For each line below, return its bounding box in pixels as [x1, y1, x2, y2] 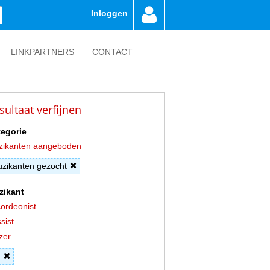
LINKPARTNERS [11, 47, 74, 57]
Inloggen [91, 8, 128, 18]
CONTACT [92, 47, 133, 57]
